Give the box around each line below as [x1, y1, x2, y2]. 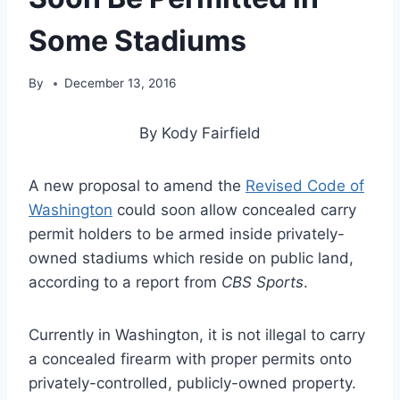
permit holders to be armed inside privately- [29, 225, 345, 244]
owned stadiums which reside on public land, [29, 249, 354, 268]
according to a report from [29, 273, 221, 292]
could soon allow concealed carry [112, 201, 356, 220]
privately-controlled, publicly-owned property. [29, 374, 356, 393]
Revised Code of [246, 177, 364, 196]
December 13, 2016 [64, 76, 177, 91]
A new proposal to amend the [29, 177, 246, 196]
